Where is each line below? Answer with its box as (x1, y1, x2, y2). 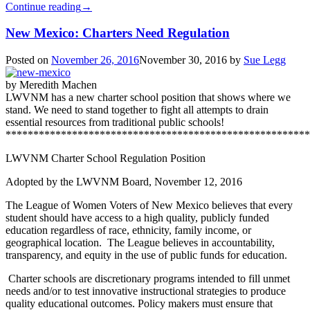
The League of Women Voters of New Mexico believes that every (6, 199, 293, 212)
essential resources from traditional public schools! (6, 116, 224, 129)
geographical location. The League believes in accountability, (6, 237, 275, 249)
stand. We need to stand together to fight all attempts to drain (6, 104, 268, 116)
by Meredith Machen (6, 79, 97, 91)
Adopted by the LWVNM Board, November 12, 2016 (6, 176, 242, 188)
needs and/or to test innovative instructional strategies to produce (6, 285, 286, 298)
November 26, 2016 (51, 54, 139, 66)
